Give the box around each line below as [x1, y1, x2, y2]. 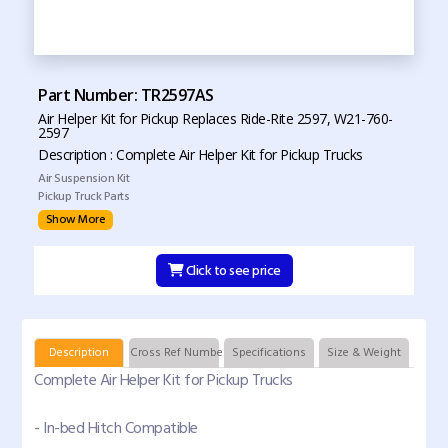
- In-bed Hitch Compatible [34, 415, 198, 442]
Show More [45, 210, 106, 229]
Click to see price [185, 259, 281, 283]
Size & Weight [327, 343, 401, 363]
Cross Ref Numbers [130, 343, 233, 363]
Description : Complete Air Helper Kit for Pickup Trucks [38, 145, 363, 164]
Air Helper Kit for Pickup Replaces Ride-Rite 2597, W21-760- [38, 109, 393, 128]
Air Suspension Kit [38, 169, 129, 188]
